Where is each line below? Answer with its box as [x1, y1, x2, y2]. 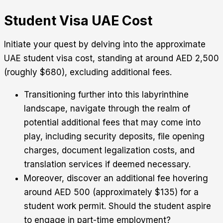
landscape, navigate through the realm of [24, 103, 190, 113]
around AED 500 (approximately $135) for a [24, 187, 199, 197]
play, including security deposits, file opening [24, 131, 205, 141]
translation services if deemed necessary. [24, 159, 191, 169]
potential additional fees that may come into [24, 117, 201, 127]
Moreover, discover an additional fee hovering [24, 173, 208, 183]
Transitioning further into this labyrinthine [24, 89, 189, 100]
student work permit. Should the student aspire [24, 201, 211, 211]
